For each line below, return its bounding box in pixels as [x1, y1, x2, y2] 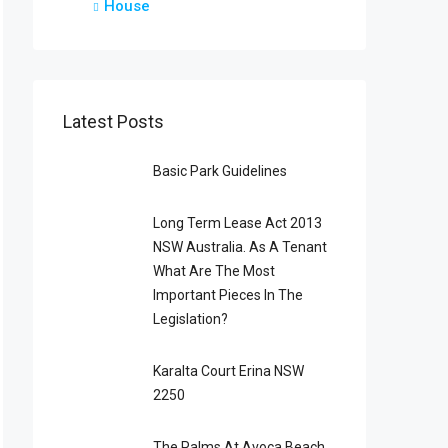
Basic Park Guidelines [153, 163, 287, 179]
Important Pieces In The [153, 287, 303, 303]
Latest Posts [63, 111, 164, 132]
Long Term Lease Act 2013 [153, 215, 322, 231]
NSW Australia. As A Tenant [153, 239, 327, 255]
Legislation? [153, 311, 228, 327]
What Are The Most [153, 263, 275, 279]
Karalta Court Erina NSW [153, 363, 304, 379]
